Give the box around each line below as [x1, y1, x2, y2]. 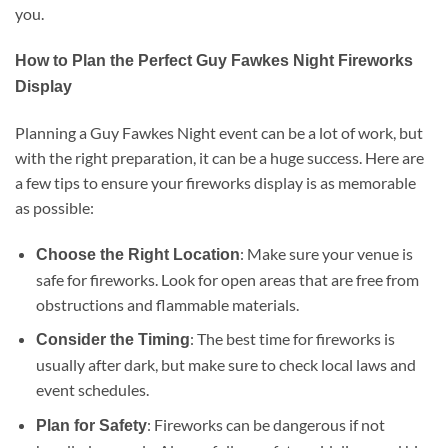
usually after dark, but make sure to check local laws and [35, 355, 416, 375]
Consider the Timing [35, 331, 190, 349]
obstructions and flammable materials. [35, 294, 299, 314]
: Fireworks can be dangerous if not [146, 414, 385, 434]
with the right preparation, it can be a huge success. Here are [15, 147, 424, 167]
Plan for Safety [35, 416, 147, 434]
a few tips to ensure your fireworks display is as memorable [15, 172, 416, 192]
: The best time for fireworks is [189, 329, 395, 349]
